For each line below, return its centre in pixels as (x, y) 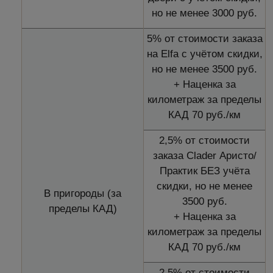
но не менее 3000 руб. (204, 13)
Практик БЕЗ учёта (204, 171)
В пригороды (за (83, 193)
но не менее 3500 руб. (204, 69)
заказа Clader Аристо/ (204, 155)
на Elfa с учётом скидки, (204, 54)
